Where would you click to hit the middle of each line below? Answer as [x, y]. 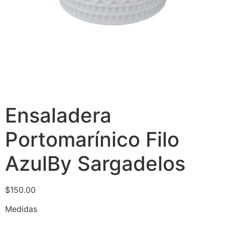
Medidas [21, 209]
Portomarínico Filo [92, 139]
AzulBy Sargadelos [95, 163]
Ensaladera [58, 115]
